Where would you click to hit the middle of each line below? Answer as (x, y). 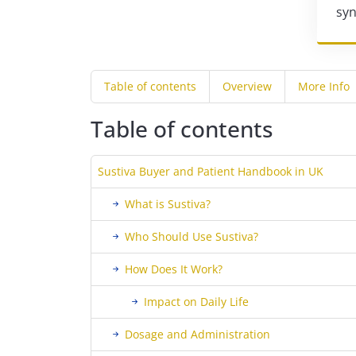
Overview (247, 86)
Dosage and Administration (197, 334)
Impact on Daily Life (196, 302)
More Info (324, 86)
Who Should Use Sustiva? (192, 236)
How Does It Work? (174, 269)
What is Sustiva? (168, 204)
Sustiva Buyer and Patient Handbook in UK (211, 171)
